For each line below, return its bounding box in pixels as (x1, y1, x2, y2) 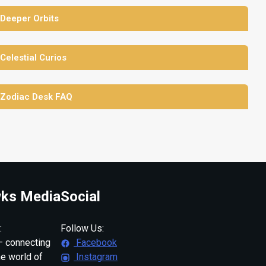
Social (61, 188, 100, 205)
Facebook (74, 236, 117, 248)
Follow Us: (61, 222, 104, 234)
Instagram (74, 251, 118, 262)
